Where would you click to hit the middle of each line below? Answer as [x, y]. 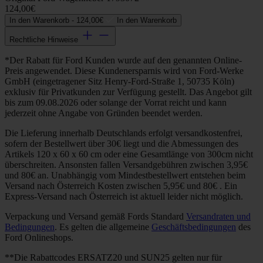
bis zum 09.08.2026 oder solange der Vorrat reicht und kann [116, 102]
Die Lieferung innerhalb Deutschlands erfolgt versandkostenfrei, [124, 133]
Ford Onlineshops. [39, 237]
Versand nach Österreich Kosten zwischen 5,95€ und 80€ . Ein [121, 186]
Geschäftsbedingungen [194, 227]
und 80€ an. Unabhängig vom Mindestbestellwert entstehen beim [125, 175]
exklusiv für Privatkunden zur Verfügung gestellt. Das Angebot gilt [128, 92]
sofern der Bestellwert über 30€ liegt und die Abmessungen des [122, 144]
